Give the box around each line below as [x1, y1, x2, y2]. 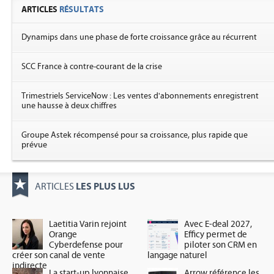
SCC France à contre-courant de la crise [21, 62, 162, 72]
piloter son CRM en [184, 240, 257, 250]
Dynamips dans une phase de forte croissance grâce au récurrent [21, 32, 257, 42]
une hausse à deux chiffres [21, 101, 117, 111]
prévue [21, 140, 47, 150]
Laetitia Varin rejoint [49, 219, 127, 229]
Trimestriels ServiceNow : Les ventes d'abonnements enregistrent [21, 91, 259, 101]
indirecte [12, 261, 47, 271]
